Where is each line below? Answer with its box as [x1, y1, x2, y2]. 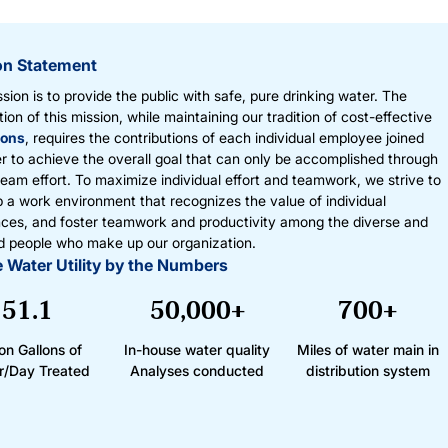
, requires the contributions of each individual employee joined [25, 129, 424, 147]
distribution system [305, 362, 430, 380]
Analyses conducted [130, 362, 265, 380]
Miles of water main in [296, 341, 439, 359]
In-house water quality [124, 341, 271, 359]
